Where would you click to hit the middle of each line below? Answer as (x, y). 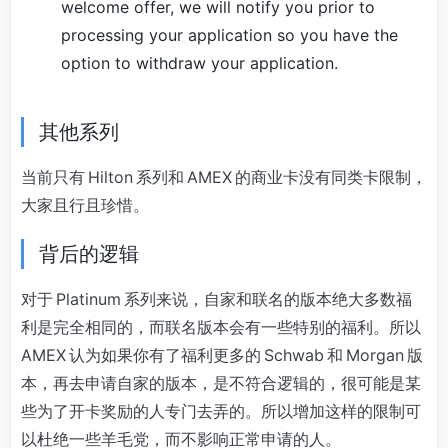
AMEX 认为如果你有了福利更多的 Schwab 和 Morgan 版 (222, 355)
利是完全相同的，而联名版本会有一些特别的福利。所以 (222, 327)
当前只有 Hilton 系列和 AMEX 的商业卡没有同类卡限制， (224, 177)
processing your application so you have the (229, 35)
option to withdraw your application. (199, 63)
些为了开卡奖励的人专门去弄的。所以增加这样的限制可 (221, 411)
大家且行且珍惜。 (85, 205)
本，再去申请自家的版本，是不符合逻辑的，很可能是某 (221, 383)
